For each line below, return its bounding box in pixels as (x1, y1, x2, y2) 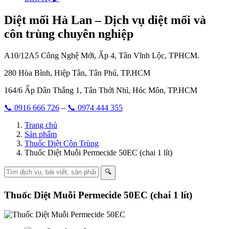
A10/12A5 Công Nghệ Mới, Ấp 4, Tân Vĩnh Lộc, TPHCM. (4, 51, 199, 60)
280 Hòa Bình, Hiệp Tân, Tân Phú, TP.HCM (4, 68, 150, 77)
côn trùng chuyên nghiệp (4, 27, 133, 40)
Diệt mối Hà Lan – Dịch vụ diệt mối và (4, 13, 206, 27)
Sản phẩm (25, 129, 57, 139)
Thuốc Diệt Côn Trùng (25, 139, 99, 148)
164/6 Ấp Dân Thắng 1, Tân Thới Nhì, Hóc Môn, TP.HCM (4, 85, 197, 95)
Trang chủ (25, 120, 57, 129)
